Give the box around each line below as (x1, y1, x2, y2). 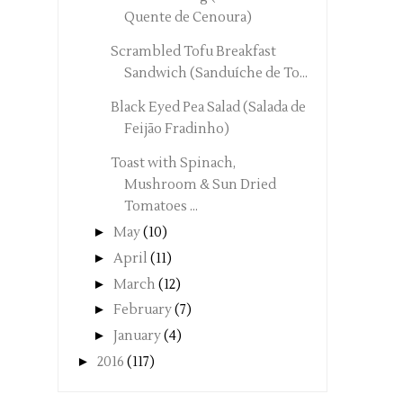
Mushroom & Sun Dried (123, 176, 276, 194)
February (113, 301, 172, 319)
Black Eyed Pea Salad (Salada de (110, 99, 306, 117)
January (113, 327, 161, 345)
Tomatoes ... (123, 198, 198, 216)
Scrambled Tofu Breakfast (110, 43, 276, 61)
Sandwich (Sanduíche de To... (123, 65, 308, 83)
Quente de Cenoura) (123, 9, 252, 27)
